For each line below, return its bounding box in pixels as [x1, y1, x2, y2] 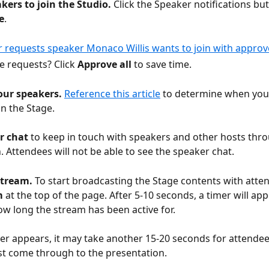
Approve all [77, 58, 134, 71]
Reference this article [64, 86, 160, 100]
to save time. [134, 58, 194, 71]
